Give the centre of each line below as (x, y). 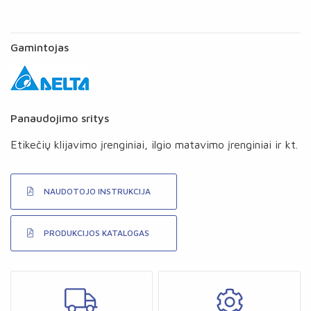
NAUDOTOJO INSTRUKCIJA (97, 191)
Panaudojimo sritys (60, 118)
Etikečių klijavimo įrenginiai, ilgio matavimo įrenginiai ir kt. (154, 144)
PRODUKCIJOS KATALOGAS (96, 233)
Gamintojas (40, 47)
